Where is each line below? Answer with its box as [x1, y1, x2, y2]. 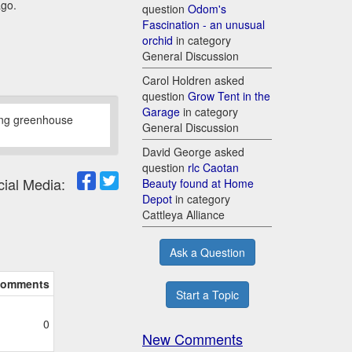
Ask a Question [169, 244, 245, 261]
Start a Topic [175, 287, 239, 303]
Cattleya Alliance [142, 207, 225, 223]
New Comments [142, 328, 243, 350]
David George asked [142, 144, 244, 160]
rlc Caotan [188, 159, 239, 176]
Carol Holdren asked [142, 72, 244, 89]
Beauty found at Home [142, 175, 254, 192]
